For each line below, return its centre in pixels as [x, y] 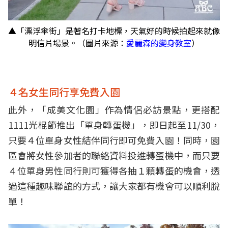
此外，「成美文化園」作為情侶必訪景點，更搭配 [114, 109]
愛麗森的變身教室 [159, 43]
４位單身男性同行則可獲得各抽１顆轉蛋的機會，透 [114, 170]
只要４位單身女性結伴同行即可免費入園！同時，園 [114, 140]
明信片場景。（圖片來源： [77, 43]
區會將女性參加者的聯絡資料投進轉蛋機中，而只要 [114, 155]
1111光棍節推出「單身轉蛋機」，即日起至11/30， [114, 125]
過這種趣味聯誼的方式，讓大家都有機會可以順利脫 [114, 186]
